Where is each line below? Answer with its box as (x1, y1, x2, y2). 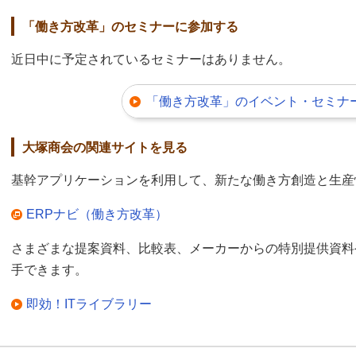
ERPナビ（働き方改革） (26, 207, 168, 221)
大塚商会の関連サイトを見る (22, 141, 188, 154)
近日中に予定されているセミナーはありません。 (11, 52, 291, 66)
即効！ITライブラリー (26, 296, 152, 311)
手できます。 (11, 262, 87, 277)
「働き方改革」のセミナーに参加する (22, 20, 238, 34)
